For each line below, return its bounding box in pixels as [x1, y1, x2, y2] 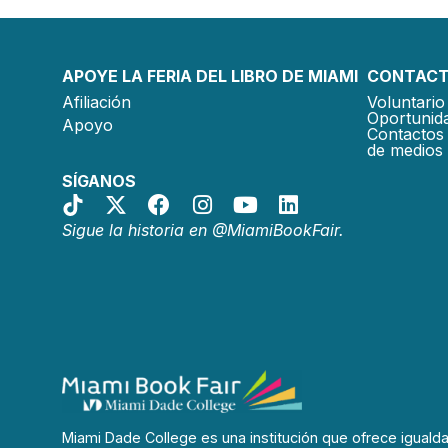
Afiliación [62, 91, 131, 112]
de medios [367, 139, 443, 160]
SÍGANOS [62, 170, 136, 191]
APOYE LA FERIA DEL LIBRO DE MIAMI [62, 65, 358, 86]
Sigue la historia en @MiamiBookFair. [62, 219, 344, 240]
